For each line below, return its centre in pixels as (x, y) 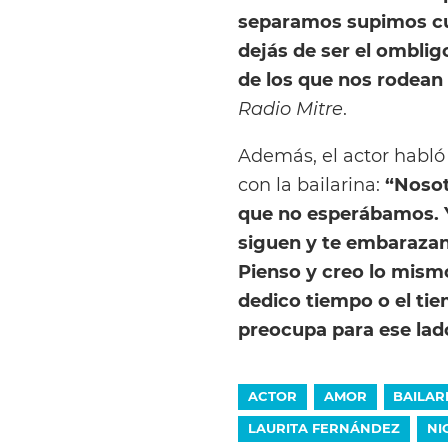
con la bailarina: (311, 184)
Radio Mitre (290, 109)
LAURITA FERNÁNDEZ (323, 427)
